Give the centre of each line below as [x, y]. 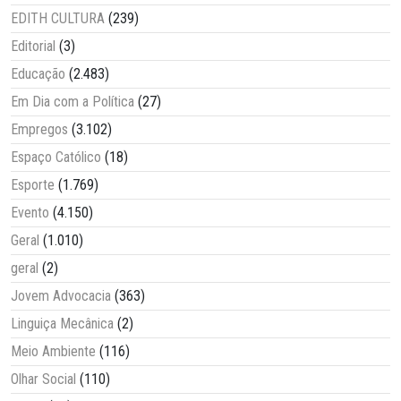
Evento [30, 213]
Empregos [39, 130]
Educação [38, 74]
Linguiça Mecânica [62, 324]
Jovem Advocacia [61, 296]
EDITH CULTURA [58, 19]
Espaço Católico [56, 158]
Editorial [33, 47]
